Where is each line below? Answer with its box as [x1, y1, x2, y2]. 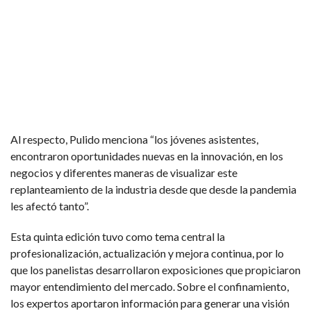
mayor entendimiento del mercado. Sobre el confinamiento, [10, 279, 289, 293]
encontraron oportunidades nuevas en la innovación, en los [10, 149, 283, 162]
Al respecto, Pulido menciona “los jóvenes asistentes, [10, 132, 258, 146]
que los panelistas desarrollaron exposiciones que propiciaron [10, 262, 301, 276]
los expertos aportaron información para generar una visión [10, 296, 289, 310]
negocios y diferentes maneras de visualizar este [10, 165, 237, 179]
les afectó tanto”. [10, 199, 89, 212]
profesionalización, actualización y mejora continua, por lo [10, 246, 284, 260]
